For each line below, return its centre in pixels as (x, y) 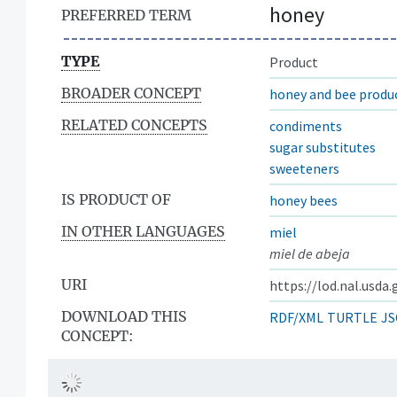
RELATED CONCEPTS (134, 125)
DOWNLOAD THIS (124, 316)
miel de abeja (310, 253)
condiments (306, 125)
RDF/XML (296, 317)
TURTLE (352, 317)
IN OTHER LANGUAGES (143, 231)
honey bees (304, 200)
